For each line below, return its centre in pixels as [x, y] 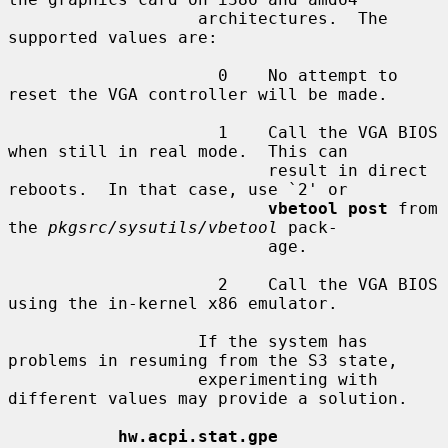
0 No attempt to [113, 75]
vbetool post [328, 208]
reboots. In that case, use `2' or [178, 189]
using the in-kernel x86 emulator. [173, 303]
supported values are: [113, 37]
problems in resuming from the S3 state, [203, 360]
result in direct [138, 170]
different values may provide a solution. [208, 398]
